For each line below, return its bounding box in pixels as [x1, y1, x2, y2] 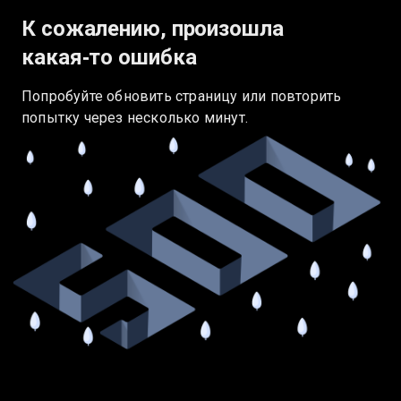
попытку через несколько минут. [21, 109, 248, 126]
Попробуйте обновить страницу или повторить [21, 88, 342, 105]
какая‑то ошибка [21, 45, 197, 70]
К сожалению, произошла [21, 16, 284, 41]
